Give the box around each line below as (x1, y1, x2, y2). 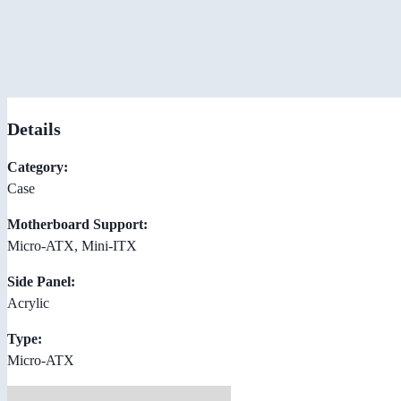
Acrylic (7, 294, 49, 311)
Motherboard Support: (7, 216, 148, 232)
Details (7, 118, 61, 139)
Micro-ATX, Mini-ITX (7, 237, 137, 253)
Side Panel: (7, 273, 75, 289)
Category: (7, 158, 68, 175)
